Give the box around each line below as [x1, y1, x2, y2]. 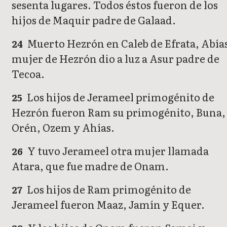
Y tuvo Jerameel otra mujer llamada [25, 142, 209, 158]
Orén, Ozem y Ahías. [12, 119, 115, 135]
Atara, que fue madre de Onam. [12, 158, 169, 173]
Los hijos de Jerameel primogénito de [25, 89, 215, 104]
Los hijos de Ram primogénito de [25, 181, 192, 197]
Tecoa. [12, 65, 45, 81]
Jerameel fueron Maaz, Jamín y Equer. [12, 196, 205, 212]
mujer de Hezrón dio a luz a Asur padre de [12, 50, 219, 66]
